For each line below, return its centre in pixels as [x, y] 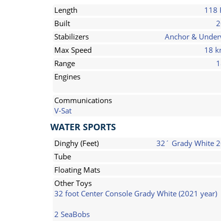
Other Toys [73, 183]
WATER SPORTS [83, 127]
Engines [67, 76]
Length [66, 10]
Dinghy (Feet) [76, 143]
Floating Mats [77, 170]
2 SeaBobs [72, 214]
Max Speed [73, 50]
